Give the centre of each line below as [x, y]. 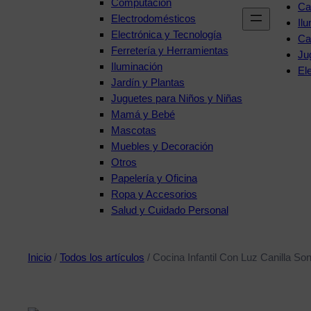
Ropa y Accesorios [154, 194]
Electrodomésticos [153, 18]
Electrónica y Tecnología [166, 34]
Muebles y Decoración [162, 146]
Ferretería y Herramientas [170, 50]
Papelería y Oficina [154, 178]
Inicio [40, 257]
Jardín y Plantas [148, 82]
